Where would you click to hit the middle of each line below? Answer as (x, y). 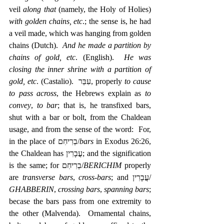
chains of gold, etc (42, 57)
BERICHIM (104, 165)
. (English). (100, 57)
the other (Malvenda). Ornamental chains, (80, 213)
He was (137, 57)
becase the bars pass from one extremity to (80, 201)
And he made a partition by (107, 45)
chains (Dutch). (36, 45)
